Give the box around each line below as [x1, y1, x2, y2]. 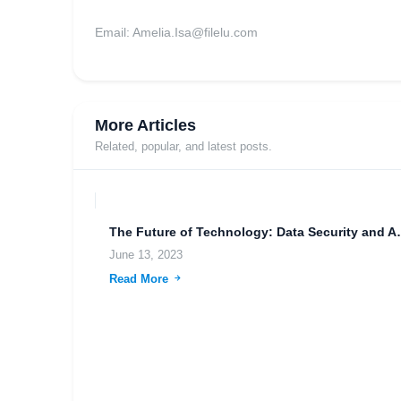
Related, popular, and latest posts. [95, 141, 272, 153]
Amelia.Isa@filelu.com [132, 25, 258, 39]
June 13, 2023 [109, 249, 183, 261]
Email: [95, 25, 132, 39]
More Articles [95, 116, 196, 134]
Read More [109, 273, 172, 286]
